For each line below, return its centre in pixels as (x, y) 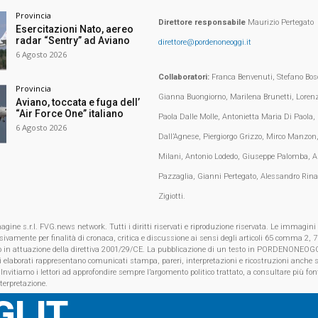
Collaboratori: (183, 77)
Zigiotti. (171, 196)
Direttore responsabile (202, 22)
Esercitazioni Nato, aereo (74, 29)
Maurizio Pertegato (279, 22)
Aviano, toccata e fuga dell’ (77, 102)
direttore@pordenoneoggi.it (204, 42)
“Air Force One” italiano (69, 113)
